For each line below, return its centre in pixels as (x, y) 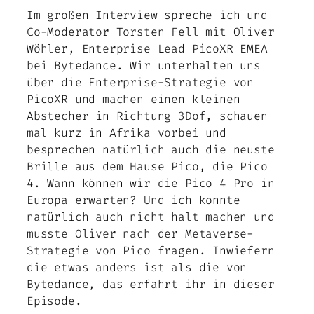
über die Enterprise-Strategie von (141, 83)
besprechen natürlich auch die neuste (151, 150)
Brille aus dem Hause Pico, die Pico (147, 167)
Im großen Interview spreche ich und (147, 15)
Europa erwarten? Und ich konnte (134, 200)
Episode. (54, 301)
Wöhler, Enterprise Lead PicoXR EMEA (147, 49)
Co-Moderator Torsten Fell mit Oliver (151, 32)
